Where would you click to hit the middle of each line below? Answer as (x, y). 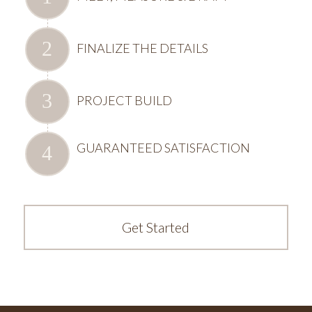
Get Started (156, 227)
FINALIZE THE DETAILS (142, 48)
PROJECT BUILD (124, 101)
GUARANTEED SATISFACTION (163, 148)
